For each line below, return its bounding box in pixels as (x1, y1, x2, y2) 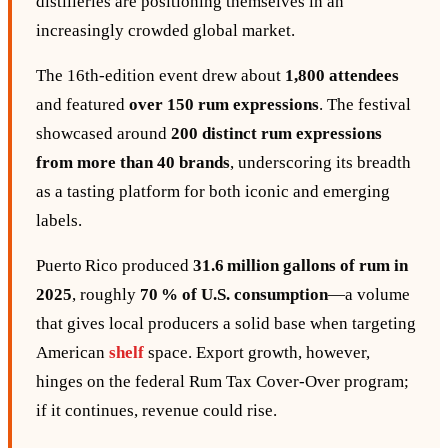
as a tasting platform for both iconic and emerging (36, 182, 390, 202)
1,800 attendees (285, 66, 399, 86)
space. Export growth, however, (144, 343, 370, 363)
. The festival (319, 95, 411, 115)
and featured (36, 95, 129, 115)
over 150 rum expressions (129, 95, 319, 115)
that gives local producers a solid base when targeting (36, 314, 416, 334)
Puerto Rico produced (36, 256, 193, 276)
